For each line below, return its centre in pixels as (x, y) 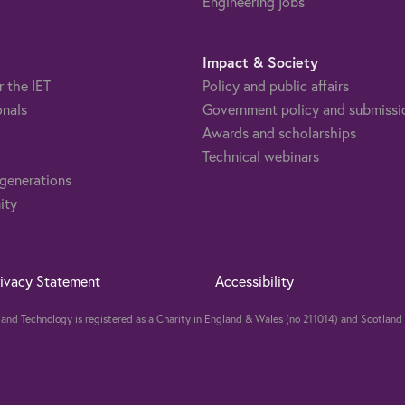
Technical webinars (261, 155)
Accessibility (255, 280)
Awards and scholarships (279, 132)
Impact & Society (260, 61)
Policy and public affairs (276, 85)
